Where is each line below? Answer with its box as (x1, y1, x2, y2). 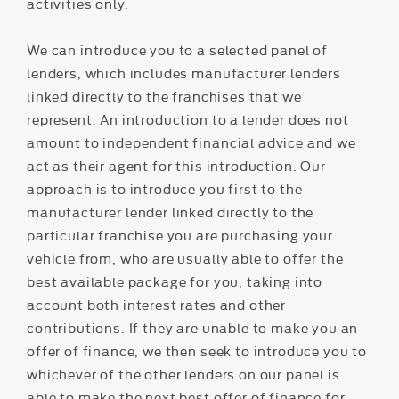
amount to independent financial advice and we (27, 133, 356, 152)
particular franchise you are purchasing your (27, 225, 333, 245)
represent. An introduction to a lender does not (27, 110, 349, 129)
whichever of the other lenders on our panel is (27, 364, 340, 384)
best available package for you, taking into (27, 272, 323, 291)
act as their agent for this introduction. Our (27, 156, 326, 175)
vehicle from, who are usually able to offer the (27, 248, 344, 268)
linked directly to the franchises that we (27, 86, 302, 106)
